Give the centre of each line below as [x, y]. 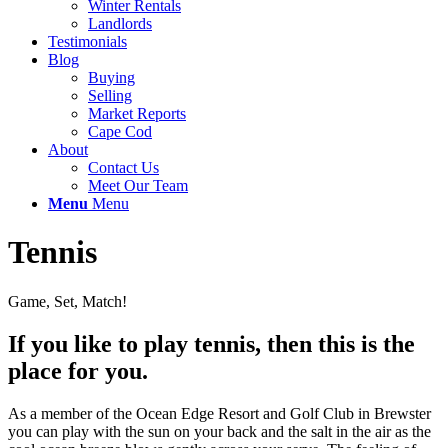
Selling [110, 95]
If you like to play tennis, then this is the [211, 343]
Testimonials [87, 41]
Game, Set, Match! [67, 301]
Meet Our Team [138, 185]
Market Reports [137, 113]
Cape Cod [120, 131]
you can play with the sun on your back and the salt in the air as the [219, 431]
